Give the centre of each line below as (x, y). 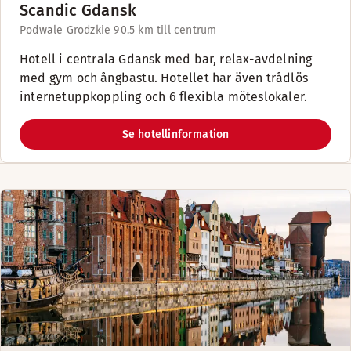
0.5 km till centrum (168, 30)
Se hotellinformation (175, 134)
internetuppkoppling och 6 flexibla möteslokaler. (164, 97)
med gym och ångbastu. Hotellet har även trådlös (164, 78)
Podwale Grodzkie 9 (70, 30)
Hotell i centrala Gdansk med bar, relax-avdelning (166, 59)
